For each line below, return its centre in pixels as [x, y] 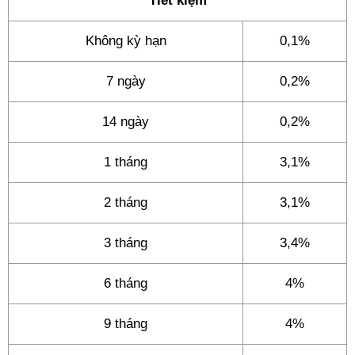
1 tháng [126, 162]
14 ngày [126, 122]
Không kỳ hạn [126, 41]
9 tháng [126, 324]
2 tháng [126, 202]
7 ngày [126, 81]
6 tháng [126, 283]
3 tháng [126, 243]
